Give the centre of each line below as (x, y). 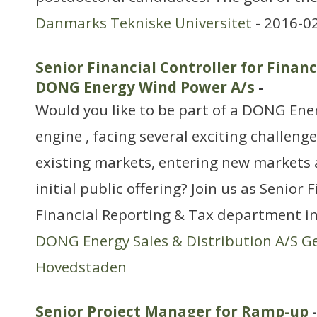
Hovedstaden (81, 267)
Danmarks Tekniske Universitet (144, 23)
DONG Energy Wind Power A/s (145, 87)
